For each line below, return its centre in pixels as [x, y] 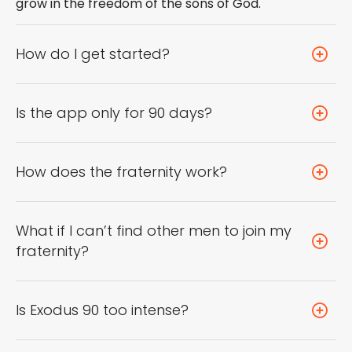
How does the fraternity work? [121, 171]
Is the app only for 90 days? [114, 112]
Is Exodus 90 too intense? [102, 310]
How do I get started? [93, 53]
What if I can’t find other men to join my [154, 230]
